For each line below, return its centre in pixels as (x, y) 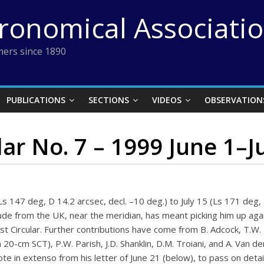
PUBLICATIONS (36, 100)
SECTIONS (109, 100)
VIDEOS (167, 100)
